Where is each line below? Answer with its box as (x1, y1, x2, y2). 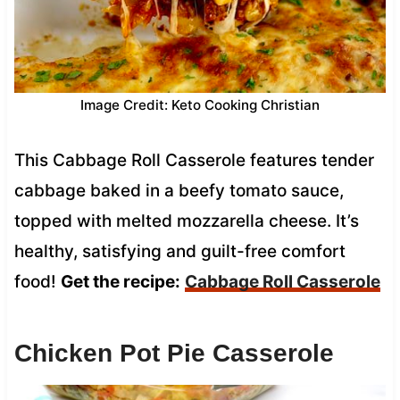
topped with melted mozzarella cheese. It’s (13, 210, 359, 231)
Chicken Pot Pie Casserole (13, 338, 334, 367)
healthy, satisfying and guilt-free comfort (13, 240, 346, 262)
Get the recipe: (60, 271, 180, 292)
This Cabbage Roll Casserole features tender (13, 149, 374, 171)
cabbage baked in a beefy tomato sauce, (13, 179, 344, 201)
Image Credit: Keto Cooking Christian (80, 96, 320, 113)
